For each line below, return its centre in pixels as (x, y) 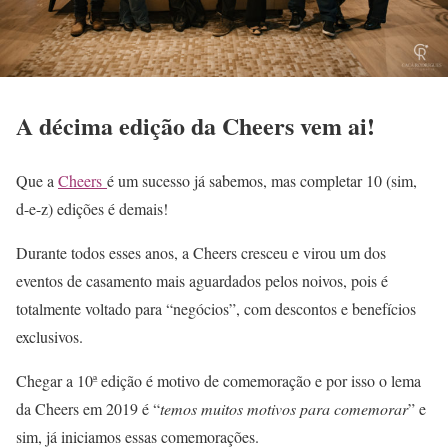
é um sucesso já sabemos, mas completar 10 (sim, (262, 181)
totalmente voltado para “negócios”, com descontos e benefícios (216, 309)
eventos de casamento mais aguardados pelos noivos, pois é (202, 281)
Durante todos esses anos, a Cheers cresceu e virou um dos (201, 253)
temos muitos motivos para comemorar (284, 409)
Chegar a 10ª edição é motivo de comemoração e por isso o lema (218, 381)
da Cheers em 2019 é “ (88, 409)
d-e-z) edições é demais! (92, 209)
